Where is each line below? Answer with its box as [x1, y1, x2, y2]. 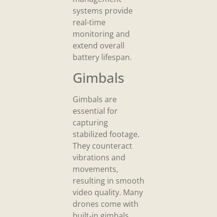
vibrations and [73, 152, 125, 163]
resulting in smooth [73, 175, 144, 186]
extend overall [73, 40, 124, 51]
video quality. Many [73, 187, 143, 198]
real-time [73, 16, 106, 28]
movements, [73, 164, 118, 175]
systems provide [73, 5, 133, 16]
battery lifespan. [73, 51, 132, 62]
